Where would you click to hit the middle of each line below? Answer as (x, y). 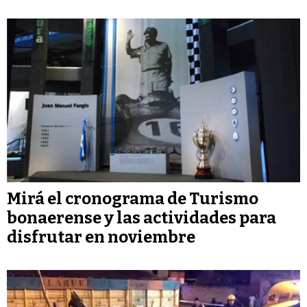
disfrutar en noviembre (101, 237)
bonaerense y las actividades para (142, 218)
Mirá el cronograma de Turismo (133, 198)
